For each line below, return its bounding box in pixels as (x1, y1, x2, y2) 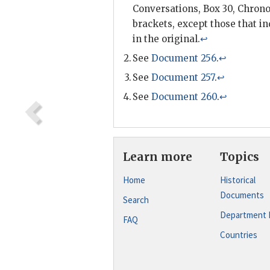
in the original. (133, 33, 200, 45)
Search (123, 193, 149, 206)
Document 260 (151, 91, 217, 102)
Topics (220, 149, 260, 164)
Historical (220, 174, 256, 186)
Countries (220, 228, 258, 240)
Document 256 (151, 52, 216, 64)
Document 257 (151, 72, 215, 83)
